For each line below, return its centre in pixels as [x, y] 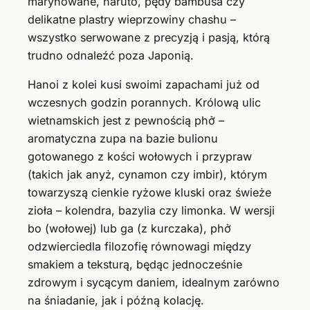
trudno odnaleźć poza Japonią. [111, 55]
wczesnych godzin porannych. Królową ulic [144, 102]
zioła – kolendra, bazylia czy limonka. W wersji [151, 210]
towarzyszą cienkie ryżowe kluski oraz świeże [149, 192]
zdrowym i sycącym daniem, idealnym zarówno [154, 282]
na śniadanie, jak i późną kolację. [116, 300]
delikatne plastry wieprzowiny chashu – [132, 19]
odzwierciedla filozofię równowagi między [139, 246]
